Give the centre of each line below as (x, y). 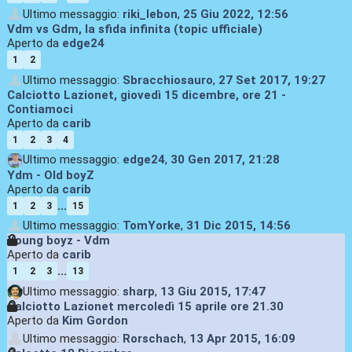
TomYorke (151, 226)
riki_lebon (150, 14)
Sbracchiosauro (167, 80)
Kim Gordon (95, 321)
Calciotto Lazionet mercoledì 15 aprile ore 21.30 (145, 307)
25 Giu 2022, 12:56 (235, 14)
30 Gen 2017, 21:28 (225, 160)
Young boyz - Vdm (58, 241)
